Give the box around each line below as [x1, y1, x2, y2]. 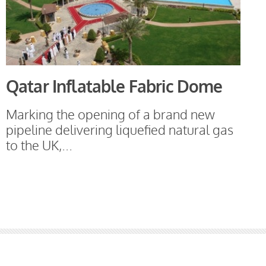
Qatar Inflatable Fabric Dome [6, 75, 223, 97]
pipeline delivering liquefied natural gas [6, 121, 233, 138]
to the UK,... [6, 137, 72, 154]
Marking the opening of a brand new [6, 106, 215, 123]
